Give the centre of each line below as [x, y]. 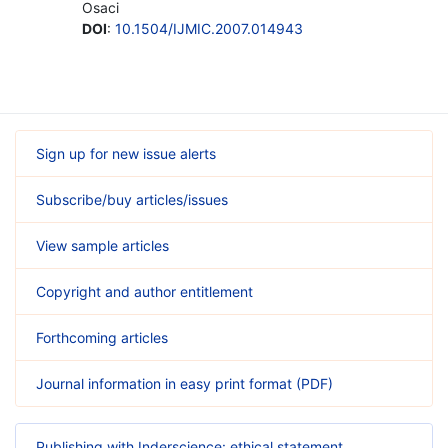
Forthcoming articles [102, 337]
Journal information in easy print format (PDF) [184, 383]
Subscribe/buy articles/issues [132, 199]
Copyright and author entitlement [144, 291]
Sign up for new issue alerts [126, 153]
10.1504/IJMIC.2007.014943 [209, 28]
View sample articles [102, 245]
